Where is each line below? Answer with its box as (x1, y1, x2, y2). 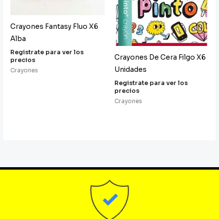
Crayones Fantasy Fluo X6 (10, 22, 99, 31)
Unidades (114, 65, 147, 74)
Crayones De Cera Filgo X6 (114, 53, 206, 62)
